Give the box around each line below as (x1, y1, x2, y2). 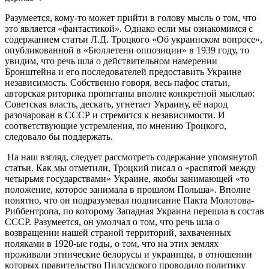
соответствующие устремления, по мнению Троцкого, (5, 120, 226, 131)
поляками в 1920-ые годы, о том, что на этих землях (5, 238, 219, 249)
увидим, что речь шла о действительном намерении (5, 55, 217, 66)
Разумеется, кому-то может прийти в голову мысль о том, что (5, 12, 256, 23)
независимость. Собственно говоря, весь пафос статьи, (5, 77, 230, 88)
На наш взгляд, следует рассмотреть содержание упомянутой (5, 151, 258, 162)
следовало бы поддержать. (5, 131, 113, 142)
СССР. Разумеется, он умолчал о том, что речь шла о (5, 216, 220, 227)
